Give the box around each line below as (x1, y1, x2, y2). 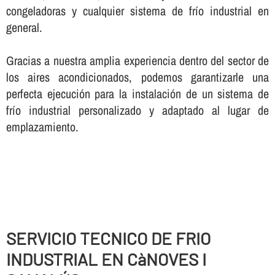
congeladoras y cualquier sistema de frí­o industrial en (6, 2, 269, 19)
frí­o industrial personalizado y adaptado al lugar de (6, 101, 269, 118)
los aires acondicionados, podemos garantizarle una (6, 68, 269, 85)
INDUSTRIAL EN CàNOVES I (6, 249, 206, 270)
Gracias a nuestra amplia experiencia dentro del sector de (6, 52, 269, 69)
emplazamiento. (6, 118, 79, 135)
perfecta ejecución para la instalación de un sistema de (6, 85, 269, 102)
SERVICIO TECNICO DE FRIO (6, 228, 211, 249)
